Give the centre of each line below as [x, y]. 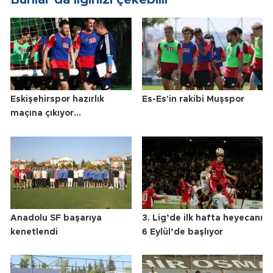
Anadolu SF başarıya [56, 218]
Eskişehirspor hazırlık [57, 100]
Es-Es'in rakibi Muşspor [193, 100]
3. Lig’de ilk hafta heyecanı [202, 218]
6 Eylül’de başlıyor [182, 232]
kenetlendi [34, 232]
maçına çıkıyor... [46, 114]
